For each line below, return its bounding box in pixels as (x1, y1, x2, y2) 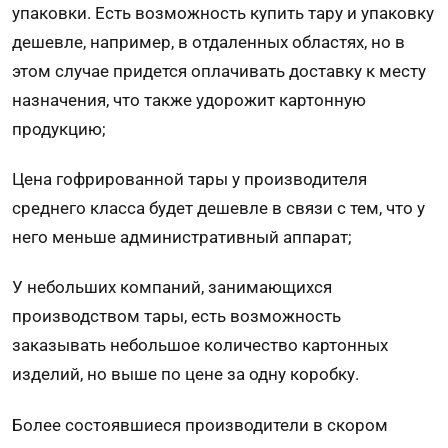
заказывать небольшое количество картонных (12, 335, 388, 356)
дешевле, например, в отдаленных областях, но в (12, 31, 405, 52)
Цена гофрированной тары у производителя (12, 169, 367, 190)
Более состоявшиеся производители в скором (12, 414, 388, 435)
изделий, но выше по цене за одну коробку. (12, 364, 359, 385)
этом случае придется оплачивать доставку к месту (12, 60, 426, 81)
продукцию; (12, 118, 106, 139)
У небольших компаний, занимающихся (12, 277, 332, 298)
